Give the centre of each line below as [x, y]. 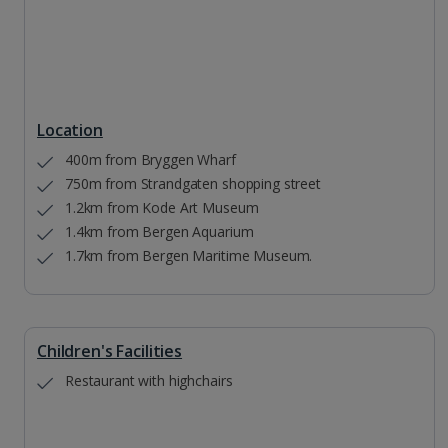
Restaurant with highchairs [149, 381]
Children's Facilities [110, 351]
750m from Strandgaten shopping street [193, 184]
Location [70, 130]
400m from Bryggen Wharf [150, 160]
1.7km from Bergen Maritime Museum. [189, 256]
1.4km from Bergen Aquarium [159, 232]
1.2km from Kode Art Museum [162, 208]
